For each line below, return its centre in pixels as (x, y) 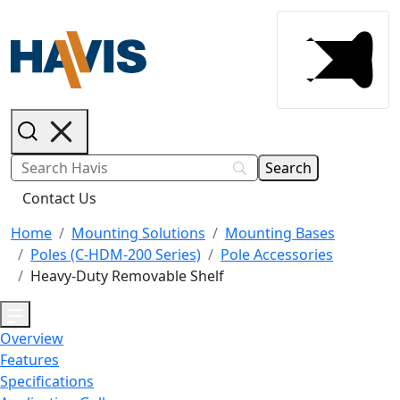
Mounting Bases (280, 233)
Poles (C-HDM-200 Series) (116, 254)
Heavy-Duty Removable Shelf (127, 275)
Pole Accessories (277, 254)
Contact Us (59, 198)
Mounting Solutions (138, 233)
